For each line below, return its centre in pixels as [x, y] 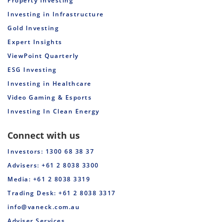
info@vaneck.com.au [44, 207]
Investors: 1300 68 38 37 [51, 151]
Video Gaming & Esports [50, 97]
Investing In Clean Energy [54, 111]
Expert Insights [35, 42]
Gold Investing [33, 28]
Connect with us [44, 135]
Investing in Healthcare [50, 83]
